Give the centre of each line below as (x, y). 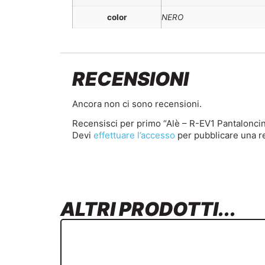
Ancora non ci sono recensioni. (137, 104)
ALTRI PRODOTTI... (148, 209)
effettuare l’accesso (134, 135)
